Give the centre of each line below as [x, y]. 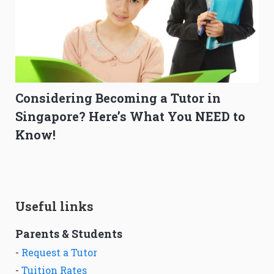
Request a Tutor [59, 253]
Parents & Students [69, 234]
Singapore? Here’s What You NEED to [130, 117]
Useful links [54, 206]
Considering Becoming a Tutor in [118, 98]
